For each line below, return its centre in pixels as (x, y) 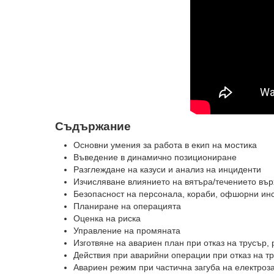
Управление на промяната (127, 231)
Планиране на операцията (127, 206)
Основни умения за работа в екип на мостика (165, 145)
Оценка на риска (107, 219)
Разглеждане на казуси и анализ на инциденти (167, 170)
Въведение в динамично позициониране (155, 157)
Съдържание (93, 127)
